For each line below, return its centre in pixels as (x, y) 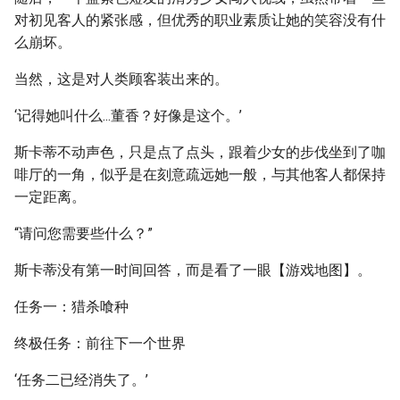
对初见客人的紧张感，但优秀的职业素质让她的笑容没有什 (200, 20)
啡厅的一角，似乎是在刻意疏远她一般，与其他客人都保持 (200, 175)
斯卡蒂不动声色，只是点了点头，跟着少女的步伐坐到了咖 (200, 152)
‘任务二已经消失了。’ (81, 380)
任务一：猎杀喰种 (71, 307)
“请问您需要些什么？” (83, 233)
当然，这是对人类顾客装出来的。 (121, 79)
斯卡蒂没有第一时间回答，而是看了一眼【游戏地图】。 (193, 270)
